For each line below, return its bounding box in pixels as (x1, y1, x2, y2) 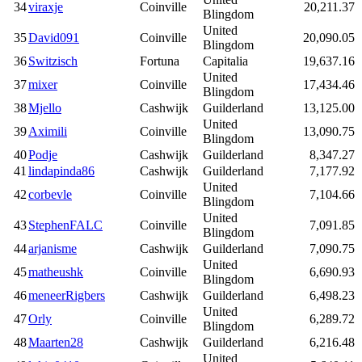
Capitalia (203, 53, 248, 68)
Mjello (28, 100, 61, 115)
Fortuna (140, 53, 179, 68)
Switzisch (28, 53, 78, 68)
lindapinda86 (28, 163, 95, 178)
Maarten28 (28, 335, 83, 349)
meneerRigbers (28, 288, 105, 302)
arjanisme (28, 241, 77, 255)
